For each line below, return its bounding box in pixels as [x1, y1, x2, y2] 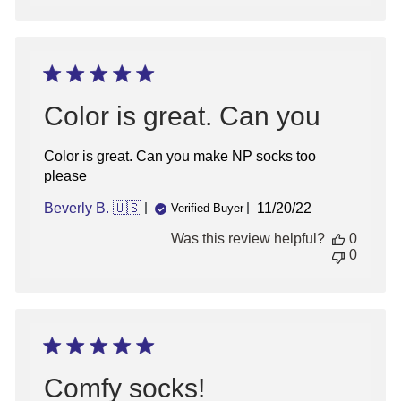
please [44, 167, 87, 183]
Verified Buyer [171, 201, 243, 216]
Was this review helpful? [171, 230, 325, 246]
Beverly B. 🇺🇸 [44, 200, 141, 216]
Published [283, 199, 353, 217]
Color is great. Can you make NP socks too [44, 148, 316, 164]
